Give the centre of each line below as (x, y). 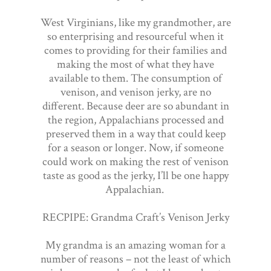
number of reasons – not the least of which (135, 259)
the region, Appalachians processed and (135, 120)
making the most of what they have (135, 64)
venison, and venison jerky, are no (135, 92)
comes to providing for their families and (135, 50)
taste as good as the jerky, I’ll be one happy (135, 175)
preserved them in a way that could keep (135, 134)
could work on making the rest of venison (135, 162)
